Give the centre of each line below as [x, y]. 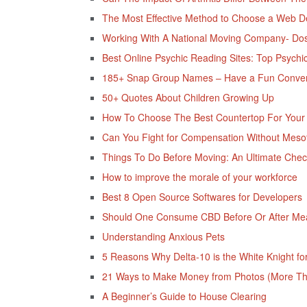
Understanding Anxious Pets [163, 237]
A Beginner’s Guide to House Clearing [184, 296]
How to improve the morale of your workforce [199, 177]
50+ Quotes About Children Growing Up [188, 98]
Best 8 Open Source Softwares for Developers [202, 197]
